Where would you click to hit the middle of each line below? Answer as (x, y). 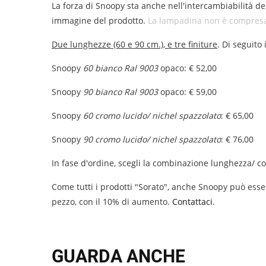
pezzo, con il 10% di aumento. (111, 201)
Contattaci (191, 201)
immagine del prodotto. (100, 20)
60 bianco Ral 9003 (121, 68)
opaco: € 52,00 (187, 68)
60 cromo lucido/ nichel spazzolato (152, 115)
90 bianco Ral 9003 (121, 91)
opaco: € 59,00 (187, 91)
